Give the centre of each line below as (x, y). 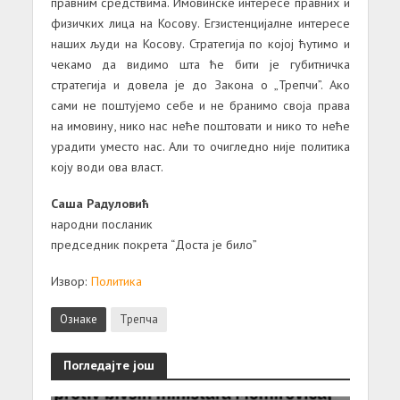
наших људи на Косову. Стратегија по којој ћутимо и (200, 44)
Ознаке (78, 318)
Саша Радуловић (100, 204)
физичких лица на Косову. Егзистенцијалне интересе (200, 23)
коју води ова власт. (107, 167)
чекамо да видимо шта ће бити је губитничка (200, 64)
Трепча (138, 318)
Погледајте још (108, 364)
